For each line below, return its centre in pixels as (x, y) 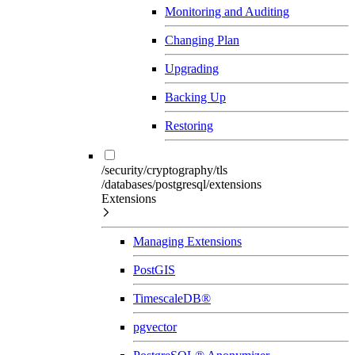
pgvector (155, 326)
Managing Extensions (187, 241)
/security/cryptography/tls (164, 170)
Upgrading (192, 68)
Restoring (189, 125)
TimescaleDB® (172, 298)
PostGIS (154, 269)
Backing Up (195, 97)
